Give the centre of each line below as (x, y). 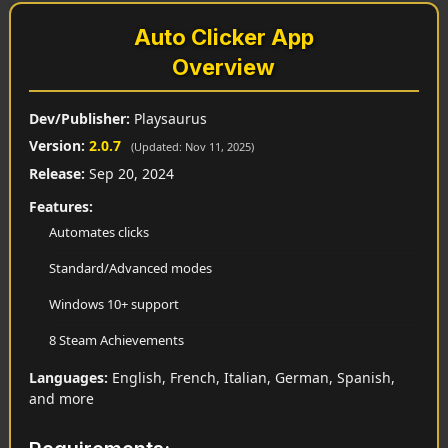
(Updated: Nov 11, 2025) (192, 147)
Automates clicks (98, 232)
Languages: (68, 378)
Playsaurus (168, 119)
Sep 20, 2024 (129, 174)
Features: (60, 207)
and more (61, 399)
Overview (224, 67)
